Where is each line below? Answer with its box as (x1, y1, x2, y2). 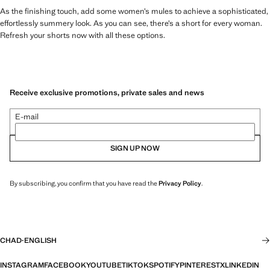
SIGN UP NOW (110, 143, 160, 153)
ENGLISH (24, 236, 57, 245)
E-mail (15, 111, 39, 122)
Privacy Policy (159, 178, 201, 187)
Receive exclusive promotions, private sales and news (10, 87, 204, 98)
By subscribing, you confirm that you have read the (10, 178, 159, 187)
